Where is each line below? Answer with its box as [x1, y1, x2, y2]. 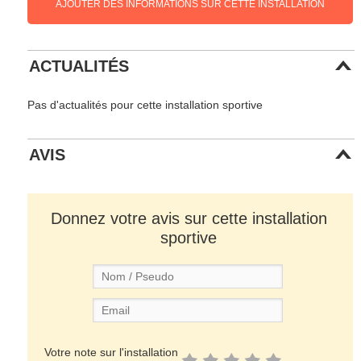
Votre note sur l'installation [44, 346, 179, 359]
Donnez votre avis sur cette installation [50, 210, 327, 228]
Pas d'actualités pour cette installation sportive [27, 98, 263, 111]
